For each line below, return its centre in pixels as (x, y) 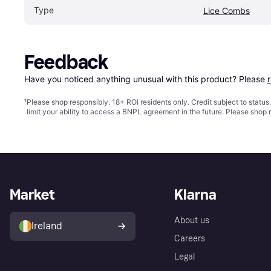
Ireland (47, 226)
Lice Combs (227, 10)
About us (192, 220)
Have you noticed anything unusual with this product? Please (146, 79)
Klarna (195, 194)
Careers (190, 238)
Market (32, 194)
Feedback (66, 62)
